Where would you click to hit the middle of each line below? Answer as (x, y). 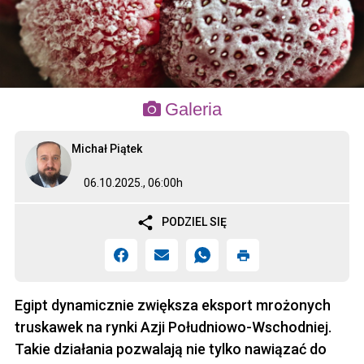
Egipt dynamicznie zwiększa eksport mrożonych (173, 305)
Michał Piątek (107, 148)
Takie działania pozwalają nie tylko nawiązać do (171, 349)
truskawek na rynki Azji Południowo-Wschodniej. (173, 327)
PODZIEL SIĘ (194, 221)
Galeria (193, 109)
